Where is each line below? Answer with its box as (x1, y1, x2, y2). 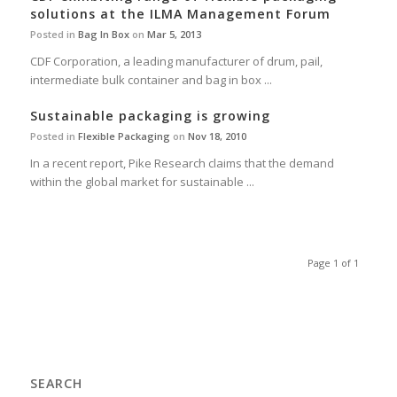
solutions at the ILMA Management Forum (29, 5, 331, 23)
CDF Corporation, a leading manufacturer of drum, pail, (29, 53, 323, 70)
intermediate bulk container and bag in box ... (29, 72, 272, 89)
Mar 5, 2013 (146, 27, 201, 42)
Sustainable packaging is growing (29, 107, 270, 125)
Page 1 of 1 (307, 256, 360, 270)
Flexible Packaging (77, 129, 170, 144)
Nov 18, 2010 (187, 129, 246, 144)
